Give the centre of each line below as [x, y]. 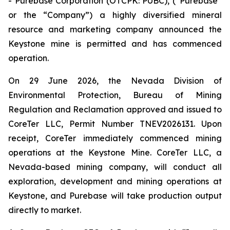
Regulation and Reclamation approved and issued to [115, 109]
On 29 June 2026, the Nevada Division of [115, 81]
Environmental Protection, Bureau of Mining [115, 95]
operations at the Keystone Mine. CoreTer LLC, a [115, 152]
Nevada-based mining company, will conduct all [115, 167]
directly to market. [45, 210]
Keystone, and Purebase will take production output [115, 196]
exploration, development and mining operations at [115, 181]
